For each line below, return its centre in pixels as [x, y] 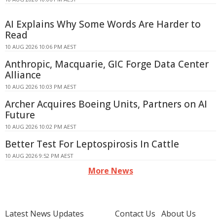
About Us [179, 214]
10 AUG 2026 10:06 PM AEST [41, 47]
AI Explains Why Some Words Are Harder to [103, 24]
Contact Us [135, 214]
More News [110, 171]
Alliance [23, 75]
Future [20, 115]
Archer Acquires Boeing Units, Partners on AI [106, 104]
